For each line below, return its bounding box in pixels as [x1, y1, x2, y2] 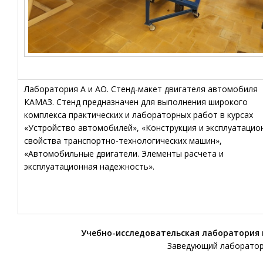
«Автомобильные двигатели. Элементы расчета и [24, 148, 224, 159]
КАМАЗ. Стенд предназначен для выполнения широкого [24, 96, 248, 107]
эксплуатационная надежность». [24, 161, 154, 172]
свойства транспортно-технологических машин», [24, 135, 222, 146]
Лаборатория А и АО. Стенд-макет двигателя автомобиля [24, 83, 258, 95]
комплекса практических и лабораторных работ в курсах [24, 109, 253, 120]
